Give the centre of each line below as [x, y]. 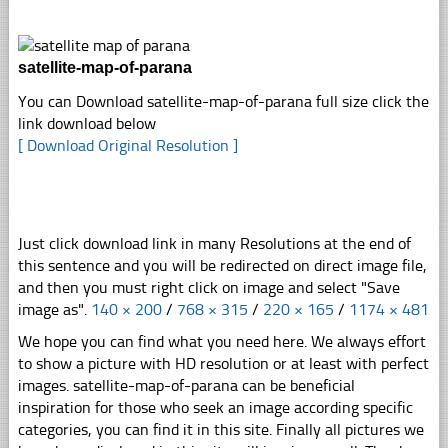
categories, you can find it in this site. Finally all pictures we [220, 429]
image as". [54, 309]
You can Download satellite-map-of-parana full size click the [223, 101]
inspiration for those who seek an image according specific [215, 407]
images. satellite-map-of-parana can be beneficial [186, 385]
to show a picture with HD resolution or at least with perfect [223, 363]
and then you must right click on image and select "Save [208, 287]
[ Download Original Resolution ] [127, 145]
